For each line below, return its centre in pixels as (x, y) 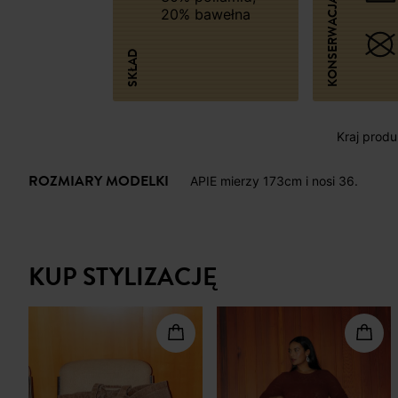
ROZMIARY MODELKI (99, 182)
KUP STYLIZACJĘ (123, 277)
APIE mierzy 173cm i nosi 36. (274, 181)
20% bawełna (205, 14)
